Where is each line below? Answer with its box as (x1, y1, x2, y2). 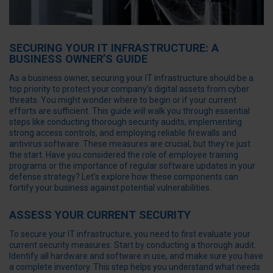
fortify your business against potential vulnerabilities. (9, 183, 211, 193)
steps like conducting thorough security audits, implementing (9, 117, 242, 127)
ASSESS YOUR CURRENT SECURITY (9, 208, 191, 222)
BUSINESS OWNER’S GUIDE (9, 52, 147, 66)
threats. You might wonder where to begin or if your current (9, 95, 236, 105)
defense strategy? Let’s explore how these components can (9, 172, 238, 182)
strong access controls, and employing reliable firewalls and (9, 128, 236, 138)
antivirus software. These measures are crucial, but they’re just (9, 139, 250, 149)
